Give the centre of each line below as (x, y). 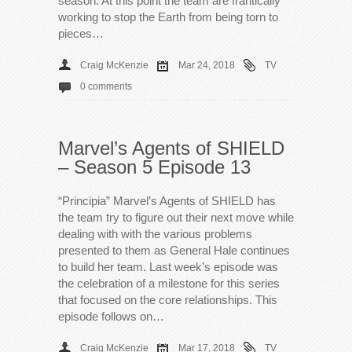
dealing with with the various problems (155, 233)
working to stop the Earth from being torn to (168, 16)
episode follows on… (111, 316)
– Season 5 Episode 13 (154, 167)
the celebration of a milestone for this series (169, 283)
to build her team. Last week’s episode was (168, 266)
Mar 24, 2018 (207, 65)
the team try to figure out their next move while (176, 217)
